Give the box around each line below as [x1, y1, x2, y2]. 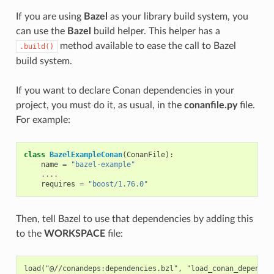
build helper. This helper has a [91, 26, 220, 36]
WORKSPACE [43, 228, 105, 239]
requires [40, 179, 75, 188]
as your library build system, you [107, 11, 248, 21]
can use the [15, 26, 67, 36]
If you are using [15, 11, 84, 21]
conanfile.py [183, 100, 237, 110]
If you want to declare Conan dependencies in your [15, 85, 234, 95]
